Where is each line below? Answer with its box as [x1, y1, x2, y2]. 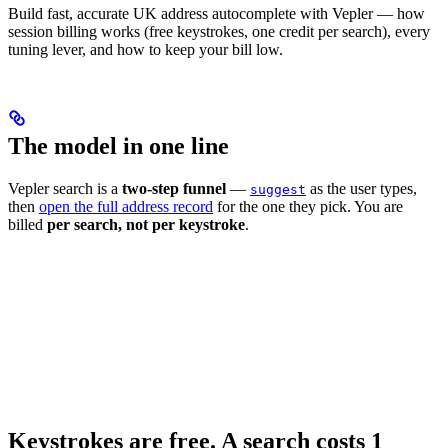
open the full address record [39, 198, 213, 216]
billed [8, 216, 47, 234]
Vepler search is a [8, 180, 122, 198]
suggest [250, 182, 306, 198]
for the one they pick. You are [213, 198, 403, 216]
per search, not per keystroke [47, 216, 245, 234]
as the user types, [306, 180, 417, 198]
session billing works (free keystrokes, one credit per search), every [8, 23, 430, 41]
